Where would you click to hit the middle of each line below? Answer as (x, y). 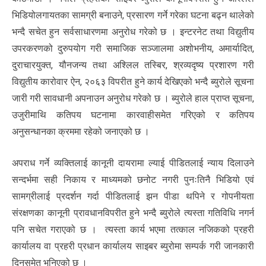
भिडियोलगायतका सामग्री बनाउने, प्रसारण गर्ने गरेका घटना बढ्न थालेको (133, 15)
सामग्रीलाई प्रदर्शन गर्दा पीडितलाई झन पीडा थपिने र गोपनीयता (133, 197)
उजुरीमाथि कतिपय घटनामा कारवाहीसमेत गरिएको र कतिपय (133, 115)
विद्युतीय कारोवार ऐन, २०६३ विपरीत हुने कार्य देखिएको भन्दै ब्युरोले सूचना (133, 82)
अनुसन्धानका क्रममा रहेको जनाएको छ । (81, 132)
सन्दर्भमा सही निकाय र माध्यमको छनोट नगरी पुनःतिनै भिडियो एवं (133, 180)
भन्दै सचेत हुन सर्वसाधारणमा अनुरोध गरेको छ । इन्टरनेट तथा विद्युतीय (133, 32)
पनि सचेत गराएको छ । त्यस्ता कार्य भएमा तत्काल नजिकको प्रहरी (133, 230)
